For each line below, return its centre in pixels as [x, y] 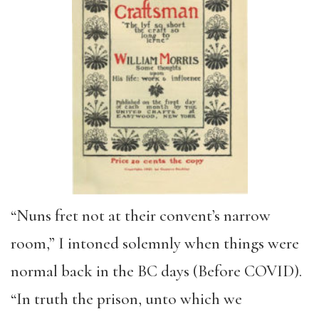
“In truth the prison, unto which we [126, 299]
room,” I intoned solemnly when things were [155, 244]
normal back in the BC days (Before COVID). [156, 272]
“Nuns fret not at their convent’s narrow [141, 216]
